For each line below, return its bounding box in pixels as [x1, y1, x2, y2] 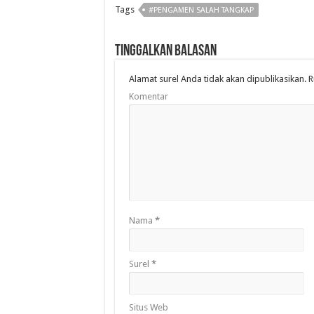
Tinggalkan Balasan [114, 43, 217, 60]
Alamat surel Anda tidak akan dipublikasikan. [128, 74, 306, 85]
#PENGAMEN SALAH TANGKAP [148, 6, 254, 15]
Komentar [128, 91, 168, 102]
